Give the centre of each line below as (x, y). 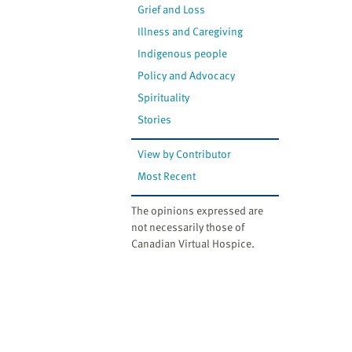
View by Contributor (185, 154)
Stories (155, 119)
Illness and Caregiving (191, 31)
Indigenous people (183, 53)
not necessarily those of (188, 227)
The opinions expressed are (197, 211)
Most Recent (167, 176)
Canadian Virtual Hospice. (193, 244)
